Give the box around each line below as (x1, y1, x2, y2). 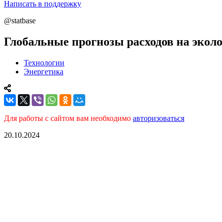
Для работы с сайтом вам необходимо (4, 113, 133, 122)
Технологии (24, 58, 64, 67)
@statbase (4, 16, 36, 25)
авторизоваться (133, 113, 184, 122)
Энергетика (24, 67, 63, 76)
